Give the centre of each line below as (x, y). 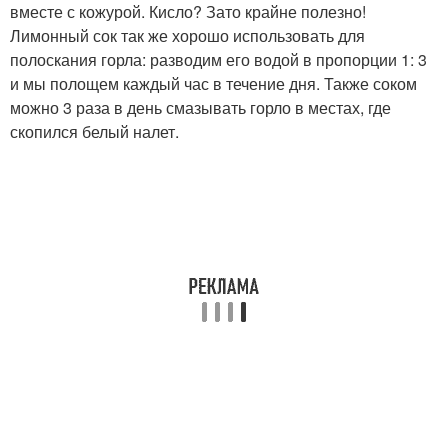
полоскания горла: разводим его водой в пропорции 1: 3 (218, 60)
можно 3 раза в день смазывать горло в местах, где (200, 108)
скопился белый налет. (94, 132)
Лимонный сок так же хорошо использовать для (187, 36)
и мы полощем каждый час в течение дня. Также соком (213, 84)
